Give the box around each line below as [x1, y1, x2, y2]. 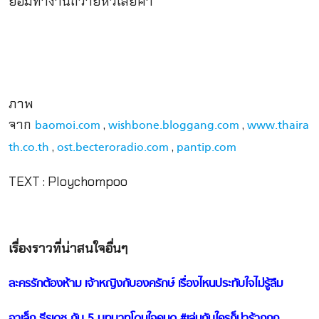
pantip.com [176, 138, 236, 157]
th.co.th [8, 138, 49, 157]
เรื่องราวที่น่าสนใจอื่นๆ [8, 240, 128, 258]
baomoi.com [31, 116, 100, 135]
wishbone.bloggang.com [108, 116, 239, 135]
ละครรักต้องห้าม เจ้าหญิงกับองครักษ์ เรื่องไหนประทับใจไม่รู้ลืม [8, 274, 283, 293]
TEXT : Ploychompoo [8, 172, 127, 190]
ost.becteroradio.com [56, 138, 169, 157]
